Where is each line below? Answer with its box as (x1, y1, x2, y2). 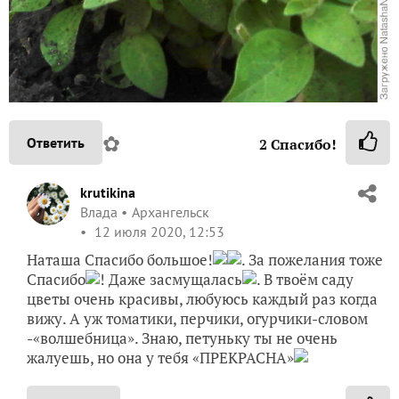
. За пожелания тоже (241, 249, 383, 271)
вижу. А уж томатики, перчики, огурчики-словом (27, 308, 368, 330)
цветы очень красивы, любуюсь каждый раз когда (27, 289, 378, 310)
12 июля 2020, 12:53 (91, 223, 224, 241)
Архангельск (132, 203, 209, 222)
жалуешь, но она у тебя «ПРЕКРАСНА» (27, 347, 294, 369)
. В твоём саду (256, 269, 354, 290)
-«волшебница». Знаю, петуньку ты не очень (27, 328, 338, 349)
